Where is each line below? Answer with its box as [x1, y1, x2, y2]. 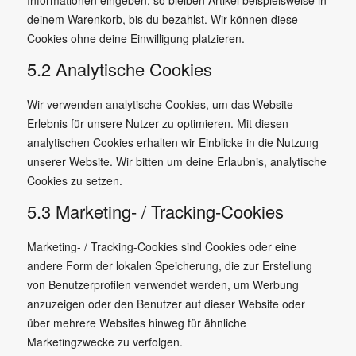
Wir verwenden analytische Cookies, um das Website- [26, 96, 297, 112]
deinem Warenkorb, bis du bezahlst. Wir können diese [26, 11, 298, 27]
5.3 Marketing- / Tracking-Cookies [26, 199, 284, 223]
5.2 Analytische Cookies [26, 56, 212, 81]
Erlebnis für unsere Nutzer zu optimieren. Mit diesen [26, 115, 288, 131]
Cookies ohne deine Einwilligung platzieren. [26, 30, 245, 46]
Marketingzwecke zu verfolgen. [26, 334, 183, 350]
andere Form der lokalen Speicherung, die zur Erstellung [26, 257, 312, 273]
